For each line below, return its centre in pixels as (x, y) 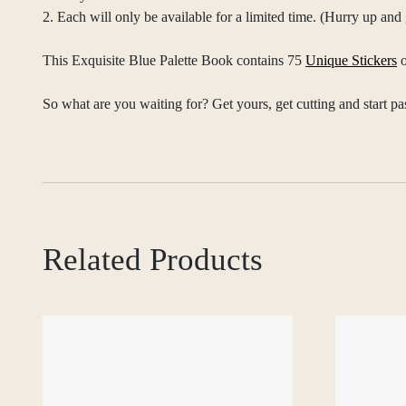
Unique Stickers (351, 60)
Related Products (153, 259)
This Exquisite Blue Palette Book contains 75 (174, 60)
